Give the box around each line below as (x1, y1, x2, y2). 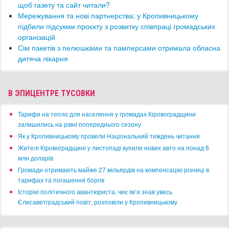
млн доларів (18, 153, 53, 163)
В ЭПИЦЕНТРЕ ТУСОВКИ (8, 88, 95, 99)
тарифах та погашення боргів (18, 175, 104, 185)
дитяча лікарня (18, 53, 68, 64)
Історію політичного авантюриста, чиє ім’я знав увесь (18, 187, 172, 196)
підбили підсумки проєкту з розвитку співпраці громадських (18, 21, 215, 32)
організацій (18, 32, 55, 42)
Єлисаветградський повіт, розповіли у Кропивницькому (18, 197, 177, 207)
